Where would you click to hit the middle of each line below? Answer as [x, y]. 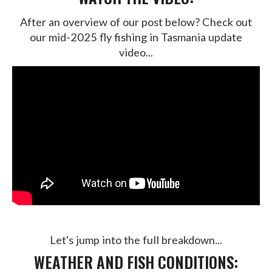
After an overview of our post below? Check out [136, 22]
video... [136, 52]
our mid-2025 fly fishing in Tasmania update [136, 37]
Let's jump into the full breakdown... [136, 240]
